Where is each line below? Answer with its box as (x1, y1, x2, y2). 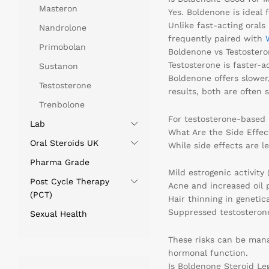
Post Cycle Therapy (30, 176, 109, 186)
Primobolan (39, 41, 86, 52)
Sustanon (39, 61, 78, 71)
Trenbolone (39, 99, 85, 109)
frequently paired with (168, 33, 265, 43)
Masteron (39, 3, 77, 13)
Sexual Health (30, 208, 87, 219)
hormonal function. (168, 248, 248, 258)
